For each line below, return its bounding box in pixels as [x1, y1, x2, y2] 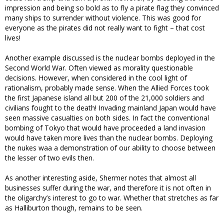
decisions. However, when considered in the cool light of [5, 73, 187, 83]
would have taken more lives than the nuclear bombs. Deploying [5, 133, 212, 143]
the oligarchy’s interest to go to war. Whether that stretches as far [5, 193, 218, 203]
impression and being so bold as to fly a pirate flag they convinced [5, 3, 219, 13]
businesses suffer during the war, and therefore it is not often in [5, 183, 211, 193]
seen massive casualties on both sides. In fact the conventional [5, 113, 209, 123]
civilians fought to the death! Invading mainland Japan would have [5, 103, 216, 113]
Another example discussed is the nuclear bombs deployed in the [5, 53, 215, 63]
